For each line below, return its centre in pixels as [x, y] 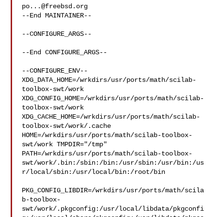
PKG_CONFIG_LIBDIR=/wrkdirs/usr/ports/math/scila [113, 190]
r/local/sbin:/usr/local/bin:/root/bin [94, 172]
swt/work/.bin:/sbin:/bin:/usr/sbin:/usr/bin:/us [113, 163]
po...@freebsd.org [55, 6]
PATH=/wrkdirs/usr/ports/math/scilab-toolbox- [107, 154]
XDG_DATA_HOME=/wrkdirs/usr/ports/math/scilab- [109, 80]
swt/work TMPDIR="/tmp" [67, 144]
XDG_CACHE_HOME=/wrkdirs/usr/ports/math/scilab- [111, 117]
